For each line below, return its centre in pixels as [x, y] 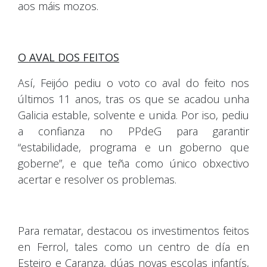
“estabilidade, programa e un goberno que [133, 147]
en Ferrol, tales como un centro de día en [133, 246]
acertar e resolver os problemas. [97, 179]
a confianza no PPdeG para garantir [133, 131]
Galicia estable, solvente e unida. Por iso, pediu [133, 115]
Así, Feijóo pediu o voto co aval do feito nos [133, 83]
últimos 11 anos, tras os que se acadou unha [133, 99]
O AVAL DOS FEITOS [69, 57]
